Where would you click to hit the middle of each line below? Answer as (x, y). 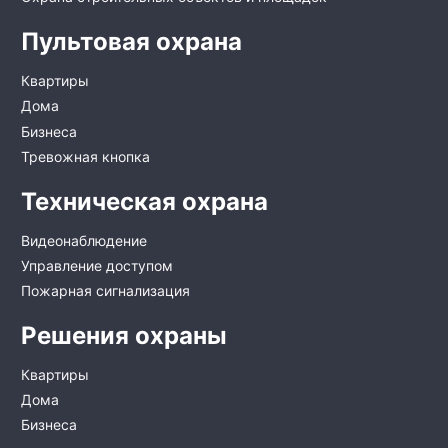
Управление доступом (97, 265)
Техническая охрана (144, 201)
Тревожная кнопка (85, 156)
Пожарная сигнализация (105, 291)
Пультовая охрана (131, 42)
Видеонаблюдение (84, 240)
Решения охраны (124, 336)
